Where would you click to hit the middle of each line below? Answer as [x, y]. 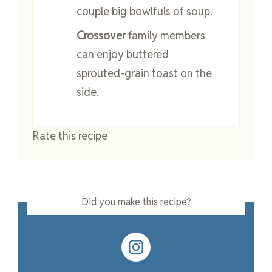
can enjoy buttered [123, 55]
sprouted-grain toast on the [144, 73]
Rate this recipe [70, 136]
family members [165, 36]
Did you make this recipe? [136, 202]
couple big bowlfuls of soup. [144, 12]
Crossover [101, 36]
